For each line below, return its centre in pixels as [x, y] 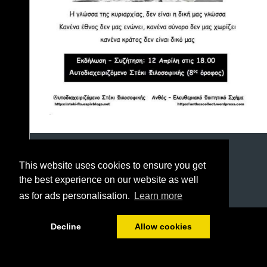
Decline [66, 227]
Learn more [159, 196]
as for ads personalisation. [76, 196]
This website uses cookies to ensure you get [112, 166]
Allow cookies [163, 227]
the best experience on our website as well [109, 180]
